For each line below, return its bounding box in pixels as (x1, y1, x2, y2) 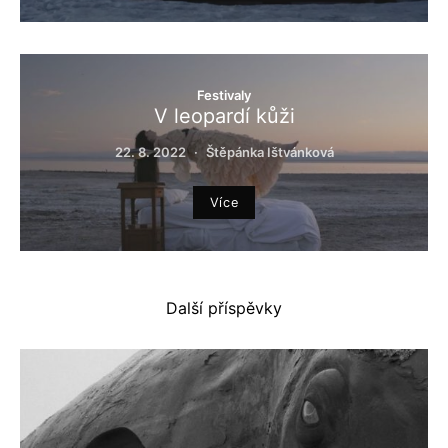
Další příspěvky (166, 297, 282, 318)
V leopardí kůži (153, 103, 295, 128)
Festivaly (197, 86, 251, 103)
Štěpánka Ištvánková (205, 143, 334, 160)
